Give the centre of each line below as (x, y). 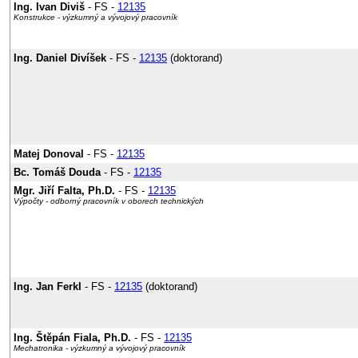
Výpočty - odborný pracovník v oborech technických (109, 201)
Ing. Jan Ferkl (48, 286)
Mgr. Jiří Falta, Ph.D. (64, 191)
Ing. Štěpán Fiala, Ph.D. (72, 338)
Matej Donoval (49, 154)
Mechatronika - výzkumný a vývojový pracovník (99, 348)
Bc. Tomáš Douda (57, 172)
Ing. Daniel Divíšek (60, 58)
